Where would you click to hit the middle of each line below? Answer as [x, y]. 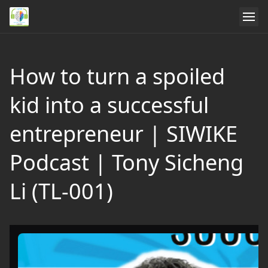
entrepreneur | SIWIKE [124, 134]
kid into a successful [109, 105]
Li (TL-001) [61, 191]
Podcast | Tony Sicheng [127, 162]
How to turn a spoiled [117, 76]
